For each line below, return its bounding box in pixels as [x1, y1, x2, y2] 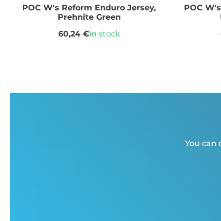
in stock [89, 29, 120, 39]
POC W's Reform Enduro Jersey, [22, 2, 156, 12]
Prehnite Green [57, 12, 121, 22]
